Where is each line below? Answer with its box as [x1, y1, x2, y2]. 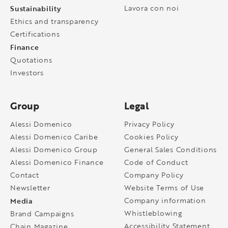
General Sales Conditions [124, 145, 217, 154]
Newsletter [10, 183, 50, 192]
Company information [124, 195, 206, 205]
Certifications [10, 29, 60, 39]
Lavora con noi [124, 3, 179, 13]
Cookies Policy [124, 132, 179, 141]
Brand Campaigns [10, 209, 74, 218]
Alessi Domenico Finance [10, 157, 104, 167]
